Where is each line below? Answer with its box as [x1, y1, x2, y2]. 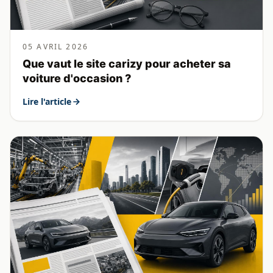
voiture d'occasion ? [23, 71, 131, 85]
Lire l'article [23, 95, 71, 107]
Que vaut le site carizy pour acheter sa [23, 57, 231, 70]
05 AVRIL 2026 [23, 41, 89, 52]
